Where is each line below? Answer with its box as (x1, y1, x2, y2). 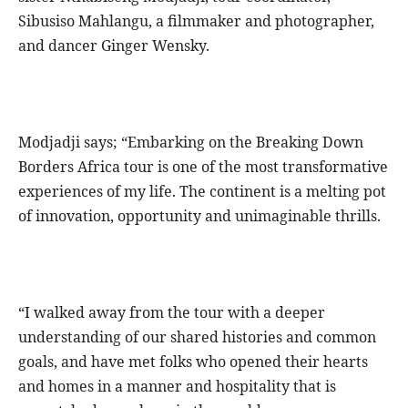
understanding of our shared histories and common (18, 327, 376, 348)
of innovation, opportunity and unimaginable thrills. (18, 206, 381, 227)
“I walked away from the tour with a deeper (18, 302, 325, 323)
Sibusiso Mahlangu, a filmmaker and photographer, (18, 11, 374, 32)
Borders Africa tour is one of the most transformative (18, 157, 388, 178)
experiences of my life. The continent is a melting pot (18, 181, 386, 202)
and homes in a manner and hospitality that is (18, 376, 336, 397)
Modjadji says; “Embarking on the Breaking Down (18, 132, 363, 153)
